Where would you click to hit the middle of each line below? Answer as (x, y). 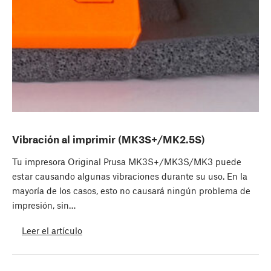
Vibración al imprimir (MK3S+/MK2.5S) (109, 139)
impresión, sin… (44, 205)
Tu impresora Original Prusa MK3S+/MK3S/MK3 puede (127, 162)
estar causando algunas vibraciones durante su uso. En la (130, 176)
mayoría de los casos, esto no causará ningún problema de (131, 191)
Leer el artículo (52, 230)
